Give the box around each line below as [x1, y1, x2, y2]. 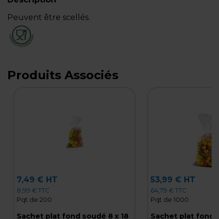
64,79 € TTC [150, 186, 186, 194]
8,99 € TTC [16, 186, 49, 194]
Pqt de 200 [16, 196, 52, 203]
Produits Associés [7, 68, 118, 82]
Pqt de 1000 [150, 196, 189, 203]
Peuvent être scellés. [7, 13, 90, 22]
